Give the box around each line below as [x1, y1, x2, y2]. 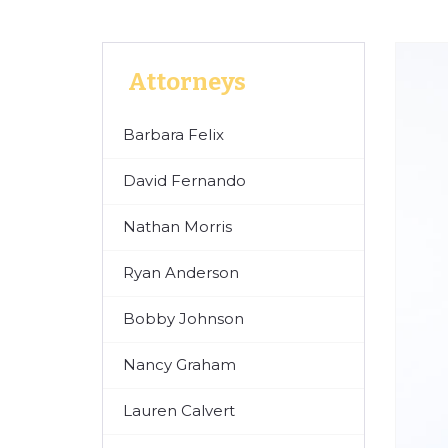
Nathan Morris [123, 217, 232, 237]
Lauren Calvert [123, 401, 235, 421]
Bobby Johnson [123, 309, 244, 329]
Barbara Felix [123, 125, 224, 145]
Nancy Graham [123, 355, 236, 375]
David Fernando [123, 171, 246, 191]
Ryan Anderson [123, 263, 239, 283]
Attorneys [128, 68, 246, 97]
